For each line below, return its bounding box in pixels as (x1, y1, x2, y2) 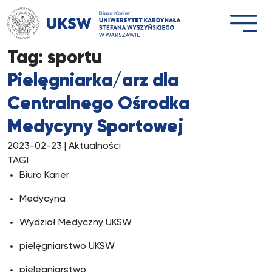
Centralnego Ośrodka (7, 95, 189, 114)
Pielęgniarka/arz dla (7, 72, 178, 90)
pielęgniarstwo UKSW (19, 242, 115, 251)
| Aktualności (62, 141, 121, 151)
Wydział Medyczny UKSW (19, 218, 132, 228)
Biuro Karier (19, 171, 69, 180)
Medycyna (19, 194, 66, 204)
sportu (47, 49, 102, 67)
